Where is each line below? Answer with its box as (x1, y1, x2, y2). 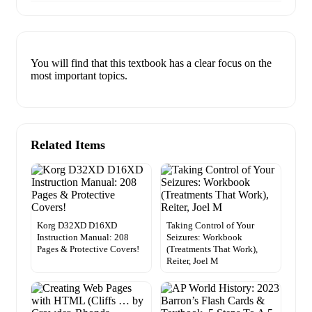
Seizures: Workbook (166, 232, 242, 243)
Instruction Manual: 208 (37, 232, 129, 243)
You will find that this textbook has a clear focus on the (31, 57, 272, 70)
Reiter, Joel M (166, 256, 219, 267)
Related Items (31, 138, 105, 153)
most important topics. (31, 70, 127, 82)
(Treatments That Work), (166, 244, 258, 255)
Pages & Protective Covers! (37, 244, 139, 255)
